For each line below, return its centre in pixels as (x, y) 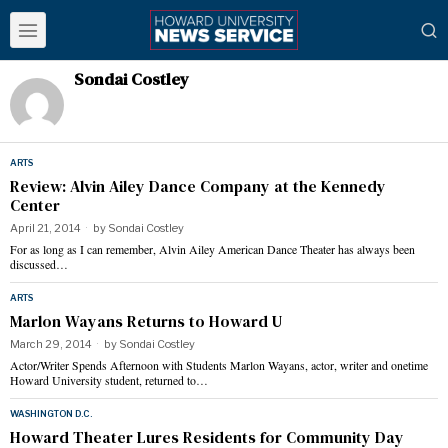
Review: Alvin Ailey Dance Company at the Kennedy (198, 186)
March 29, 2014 (51, 344)
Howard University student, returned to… (109, 380)
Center (35, 205)
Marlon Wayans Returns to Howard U (146, 321)
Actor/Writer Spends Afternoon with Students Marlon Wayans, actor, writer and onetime (219, 365)
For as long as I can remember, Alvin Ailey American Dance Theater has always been (212, 249)
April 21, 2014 (45, 228)
